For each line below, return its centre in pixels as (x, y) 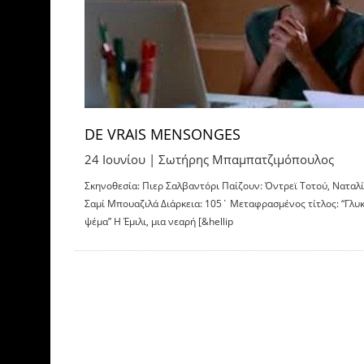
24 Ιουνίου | (121, 159)
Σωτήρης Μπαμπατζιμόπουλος (246, 159)
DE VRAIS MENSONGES (162, 134)
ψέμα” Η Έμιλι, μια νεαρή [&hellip (159, 221)
